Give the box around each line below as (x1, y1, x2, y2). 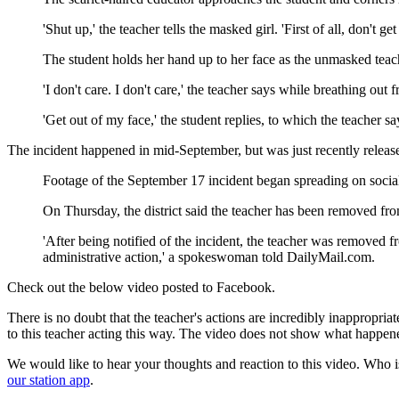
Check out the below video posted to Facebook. (7, 280, 275, 296)
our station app (7, 372, 90, 388)
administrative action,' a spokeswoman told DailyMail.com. (43, 249, 375, 265)
